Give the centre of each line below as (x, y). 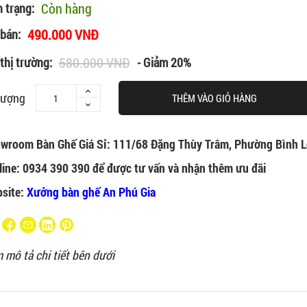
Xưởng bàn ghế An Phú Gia (91, 192)
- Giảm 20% (164, 62)
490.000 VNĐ (63, 35)
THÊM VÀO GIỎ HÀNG (214, 98)
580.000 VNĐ (94, 63)
